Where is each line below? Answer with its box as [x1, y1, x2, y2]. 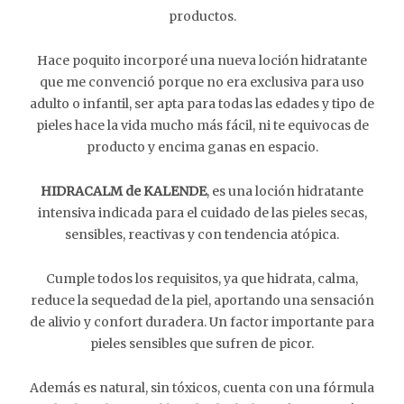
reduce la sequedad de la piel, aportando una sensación [30, 292, 374, 308]
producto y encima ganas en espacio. [86, 139, 318, 155]
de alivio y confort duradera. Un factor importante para [30, 314, 374, 330]
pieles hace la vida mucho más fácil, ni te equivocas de [35, 117, 369, 133]
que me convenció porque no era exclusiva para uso [40, 74, 364, 90]
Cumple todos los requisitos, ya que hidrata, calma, [46, 271, 358, 287]
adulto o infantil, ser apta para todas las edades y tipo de [30, 96, 374, 112]
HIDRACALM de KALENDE [41, 183, 207, 199]
